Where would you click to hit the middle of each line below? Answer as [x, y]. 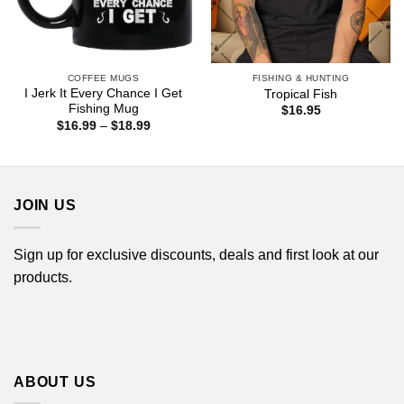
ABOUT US [55, 381]
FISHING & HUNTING [301, 78]
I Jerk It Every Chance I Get [103, 94]
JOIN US [45, 206]
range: [168, 136]
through [171, 160]
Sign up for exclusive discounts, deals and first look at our [196, 254]
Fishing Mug [103, 109]
